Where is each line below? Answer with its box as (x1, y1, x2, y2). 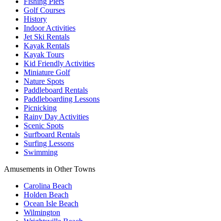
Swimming (24, 147, 58, 156)
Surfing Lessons (24, 139, 74, 147)
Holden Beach (24, 190, 69, 199)
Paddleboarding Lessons (24, 94, 100, 103)
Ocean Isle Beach (24, 199, 78, 208)
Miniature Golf (24, 68, 70, 76)
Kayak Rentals (24, 41, 70, 50)
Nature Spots (24, 76, 64, 85)
